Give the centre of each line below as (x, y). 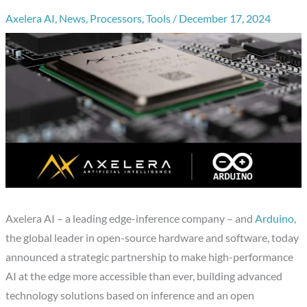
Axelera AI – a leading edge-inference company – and (131, 219)
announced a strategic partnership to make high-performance (150, 257)
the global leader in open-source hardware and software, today (152, 238)
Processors (116, 18)
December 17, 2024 (225, 18)
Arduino (275, 219)
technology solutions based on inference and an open (130, 296)
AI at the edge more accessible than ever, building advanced (144, 277)
